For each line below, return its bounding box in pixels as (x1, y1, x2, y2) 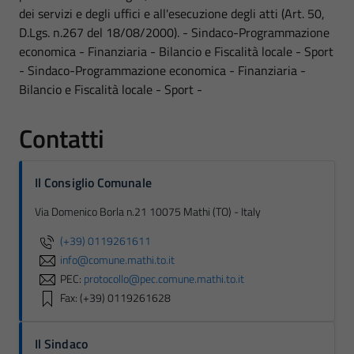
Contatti (19, 119, 104, 157)
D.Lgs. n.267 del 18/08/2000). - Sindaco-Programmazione (19, 23, 330, 42)
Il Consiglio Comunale (35, 173, 152, 192)
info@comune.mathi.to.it (60, 250, 175, 269)
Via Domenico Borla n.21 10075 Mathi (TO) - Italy (35, 203, 261, 220)
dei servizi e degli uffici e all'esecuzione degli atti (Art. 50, (19, 4, 325, 23)
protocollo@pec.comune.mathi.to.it (84, 269, 244, 288)
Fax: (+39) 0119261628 (60, 288, 171, 307)
